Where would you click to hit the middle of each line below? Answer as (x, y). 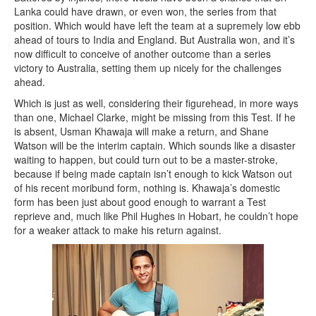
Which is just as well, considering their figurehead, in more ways (156, 103)
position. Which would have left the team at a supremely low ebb (157, 26)
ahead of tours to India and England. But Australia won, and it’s (154, 40)
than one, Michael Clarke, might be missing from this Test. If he (155, 117)
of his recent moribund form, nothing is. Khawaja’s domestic (147, 188)
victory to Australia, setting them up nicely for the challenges (148, 68)
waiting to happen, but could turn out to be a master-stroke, (146, 160)
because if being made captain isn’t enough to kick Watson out (153, 174)
